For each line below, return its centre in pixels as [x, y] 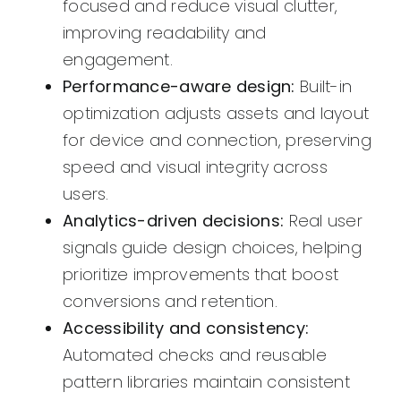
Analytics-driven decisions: [174, 221]
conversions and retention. [171, 302]
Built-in [324, 87]
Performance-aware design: [179, 87]
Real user [323, 221]
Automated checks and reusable [195, 355]
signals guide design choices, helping [212, 248]
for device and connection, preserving [217, 141]
